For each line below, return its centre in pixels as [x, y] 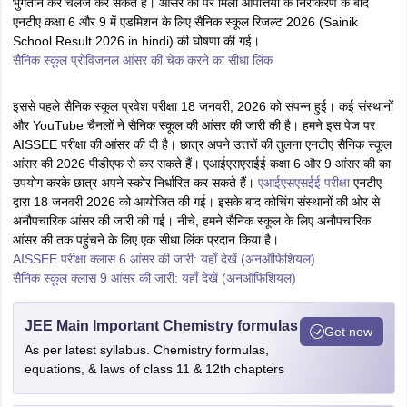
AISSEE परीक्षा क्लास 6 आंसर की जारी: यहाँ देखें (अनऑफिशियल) [164, 259]
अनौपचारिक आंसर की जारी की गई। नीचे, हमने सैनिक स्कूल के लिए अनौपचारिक [191, 221]
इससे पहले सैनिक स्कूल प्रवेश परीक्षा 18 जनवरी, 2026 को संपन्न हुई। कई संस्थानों [203, 106]
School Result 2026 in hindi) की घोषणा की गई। [136, 41]
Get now [348, 331]
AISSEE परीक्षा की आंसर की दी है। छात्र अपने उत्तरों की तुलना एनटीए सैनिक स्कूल [202, 144]
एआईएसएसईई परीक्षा [305, 183]
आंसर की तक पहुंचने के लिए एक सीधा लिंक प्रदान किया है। [145, 240]
